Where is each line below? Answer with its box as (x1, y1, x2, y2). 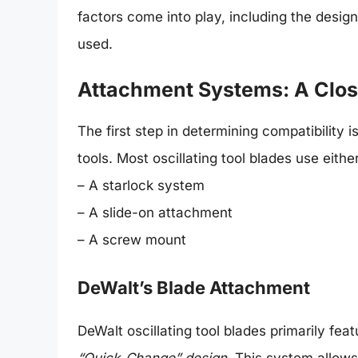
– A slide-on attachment (78, 205, 233, 221)
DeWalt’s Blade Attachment (78, 276, 310, 298)
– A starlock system (78, 177, 205, 194)
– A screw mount (78, 232, 186, 249)
